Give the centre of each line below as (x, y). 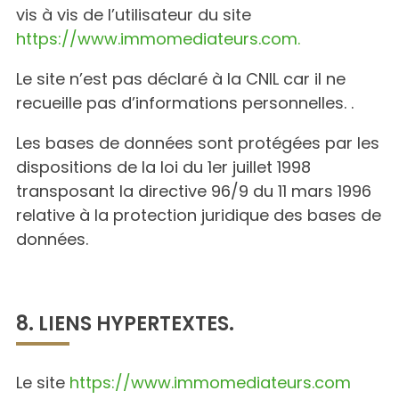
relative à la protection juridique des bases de (199, 215)
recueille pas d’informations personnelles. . (185, 103)
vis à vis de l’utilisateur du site (134, 15)
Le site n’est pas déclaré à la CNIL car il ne (181, 79)
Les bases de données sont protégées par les (198, 143)
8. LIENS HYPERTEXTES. (125, 324)
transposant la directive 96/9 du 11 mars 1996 (194, 191)
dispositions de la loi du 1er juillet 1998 (163, 167)
